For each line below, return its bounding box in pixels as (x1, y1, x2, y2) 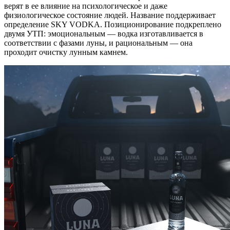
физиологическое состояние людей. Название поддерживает (4, 11, 216, 20)
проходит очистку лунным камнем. (4, 48, 128, 56)
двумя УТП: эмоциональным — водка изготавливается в (4, 29, 203, 38)
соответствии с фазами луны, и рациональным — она (4, 39, 193, 47)
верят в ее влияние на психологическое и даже (4, 2, 167, 10)
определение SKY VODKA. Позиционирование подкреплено (4, 20, 221, 29)
